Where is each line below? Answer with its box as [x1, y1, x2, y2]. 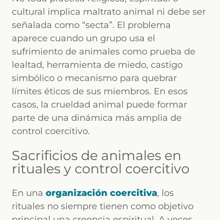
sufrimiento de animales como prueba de [12, 46, 195, 57]
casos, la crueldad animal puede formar [12, 99, 187, 110]
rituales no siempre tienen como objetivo [12, 200, 193, 212]
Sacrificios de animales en [12, 147, 181, 164]
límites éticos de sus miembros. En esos [12, 86, 188, 97]
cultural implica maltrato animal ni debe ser [12, 6, 206, 17]
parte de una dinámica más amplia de [12, 112, 182, 123]
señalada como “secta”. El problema [12, 20, 171, 30]
